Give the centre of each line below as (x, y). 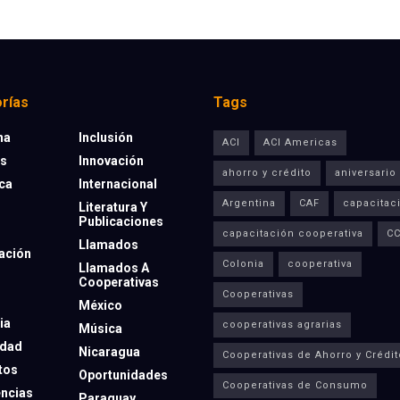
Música (100, 329)
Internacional (117, 184)
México (100, 306)
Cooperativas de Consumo (295, 386)
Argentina (249, 204)
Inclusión (105, 138)
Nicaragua (109, 352)
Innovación (111, 161)
